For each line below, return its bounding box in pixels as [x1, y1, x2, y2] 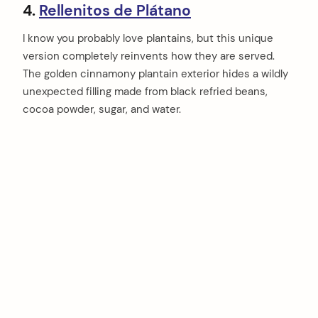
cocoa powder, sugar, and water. [23, 102, 181, 117]
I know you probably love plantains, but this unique [23, 31, 273, 46]
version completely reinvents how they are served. [23, 49, 275, 64]
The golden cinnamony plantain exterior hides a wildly [23, 67, 288, 82]
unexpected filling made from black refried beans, [23, 84, 268, 99]
